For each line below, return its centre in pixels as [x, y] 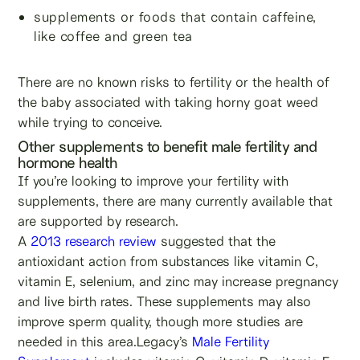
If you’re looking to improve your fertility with [153, 180]
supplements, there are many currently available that [176, 200]
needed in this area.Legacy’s [103, 341]
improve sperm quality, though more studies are [161, 321]
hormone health [67, 162]
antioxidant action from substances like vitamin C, [168, 261]
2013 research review [92, 241]
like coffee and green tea [113, 36]
